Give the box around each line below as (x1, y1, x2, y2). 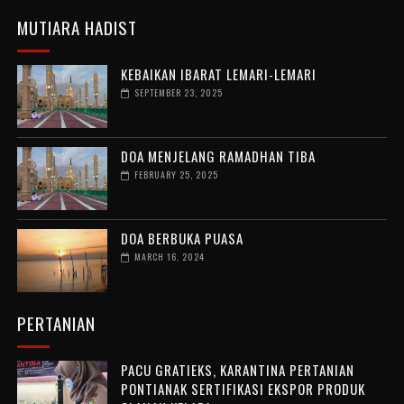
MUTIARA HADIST (16, 14, 137, 41)
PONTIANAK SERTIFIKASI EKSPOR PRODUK (120, 379, 365, 399)
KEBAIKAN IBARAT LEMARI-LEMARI (120, 64, 317, 85)
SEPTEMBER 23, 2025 (133, 86, 223, 100)
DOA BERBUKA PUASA (120, 228, 243, 249)
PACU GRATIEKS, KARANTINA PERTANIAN (120, 360, 354, 381)
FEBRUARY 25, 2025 (133, 168, 218, 182)
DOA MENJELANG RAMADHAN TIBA (120, 146, 316, 167)
